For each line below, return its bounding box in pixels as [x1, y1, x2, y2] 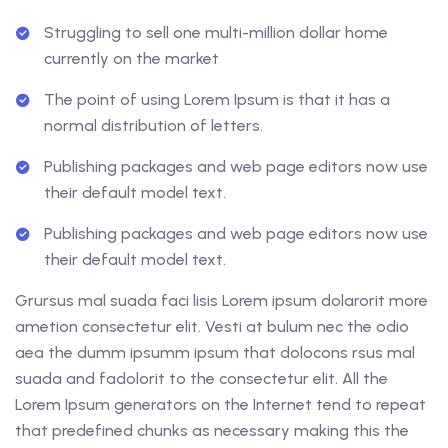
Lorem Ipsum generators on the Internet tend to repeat [15, 395, 426, 415]
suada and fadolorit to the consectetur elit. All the [15, 369, 388, 389]
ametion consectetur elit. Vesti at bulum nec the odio [15, 317, 409, 337]
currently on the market [44, 49, 219, 69]
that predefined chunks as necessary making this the [15, 421, 409, 441]
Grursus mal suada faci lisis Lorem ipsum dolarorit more [15, 291, 428, 311]
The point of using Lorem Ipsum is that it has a [44, 90, 390, 110]
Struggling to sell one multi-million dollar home [44, 23, 388, 43]
